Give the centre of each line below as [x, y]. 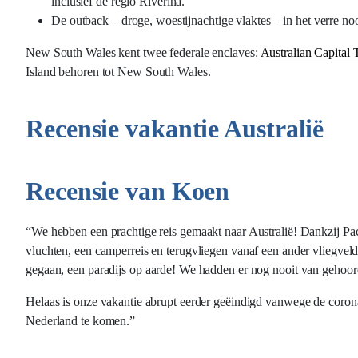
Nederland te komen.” [81, 321]
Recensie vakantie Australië [175, 129]
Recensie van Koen [128, 191]
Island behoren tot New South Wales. [118, 72]
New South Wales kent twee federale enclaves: [143, 52]
